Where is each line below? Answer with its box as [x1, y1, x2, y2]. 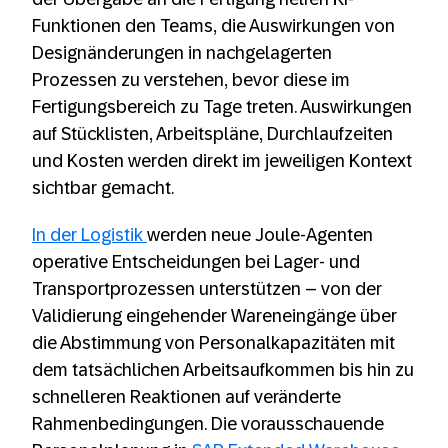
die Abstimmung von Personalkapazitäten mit [32, 332, 395, 353]
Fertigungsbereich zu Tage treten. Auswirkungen [32, 96, 412, 117]
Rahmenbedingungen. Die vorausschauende [32, 413, 384, 434]
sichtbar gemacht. [32, 177, 174, 198]
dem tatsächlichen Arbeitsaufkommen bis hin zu [32, 359, 414, 380]
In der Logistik [32, 224, 147, 245]
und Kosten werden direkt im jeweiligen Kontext [32, 150, 412, 171]
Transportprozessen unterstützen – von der [32, 278, 382, 299]
